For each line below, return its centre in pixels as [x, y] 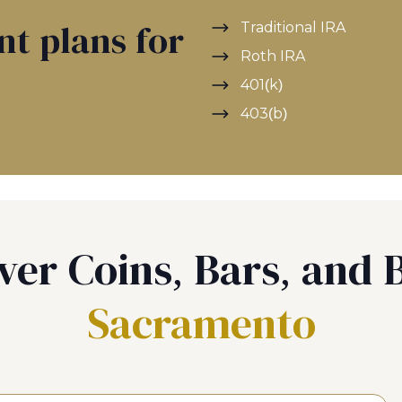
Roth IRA [273, 56]
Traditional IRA [293, 27]
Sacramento [201, 323]
